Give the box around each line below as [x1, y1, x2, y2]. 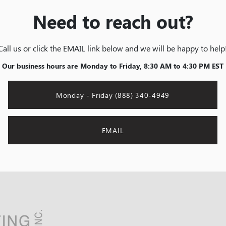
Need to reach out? [32, 9, 193, 33]
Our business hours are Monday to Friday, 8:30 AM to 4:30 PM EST [2, 61, 223, 71]
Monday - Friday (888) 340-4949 [56, 90, 169, 100]
